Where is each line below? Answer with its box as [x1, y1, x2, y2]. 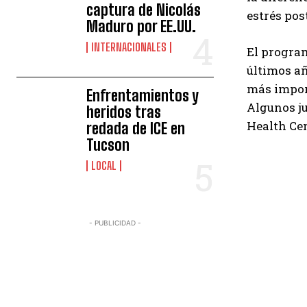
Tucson [86, 136, 130, 154]
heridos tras [86, 103, 162, 121]
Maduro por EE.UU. [86, 17, 197, 36]
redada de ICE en [86, 119, 186, 138]
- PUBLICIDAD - [89, 219, 141, 227]
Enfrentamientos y [86, 86, 199, 105]
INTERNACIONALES [91, 40, 167, 53]
